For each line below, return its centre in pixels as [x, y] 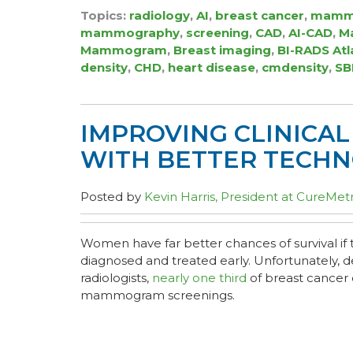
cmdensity [295, 67]
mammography [130, 33]
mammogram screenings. [158, 295]
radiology [160, 15]
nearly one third [199, 278]
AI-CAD [310, 33]
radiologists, [116, 278]
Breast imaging [222, 50]
